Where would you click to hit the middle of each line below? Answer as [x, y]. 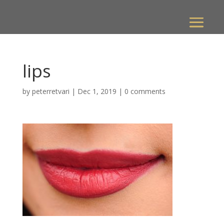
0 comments [145, 91]
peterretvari [50, 91]
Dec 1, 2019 [97, 91]
